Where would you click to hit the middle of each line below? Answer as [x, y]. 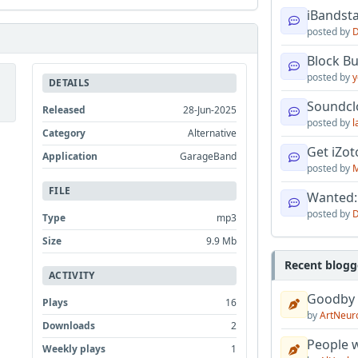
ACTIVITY [72, 276]
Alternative [213, 133]
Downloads [69, 326]
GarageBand [209, 157]
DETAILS [70, 83]
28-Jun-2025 [210, 110]
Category [64, 133]
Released [64, 110]
